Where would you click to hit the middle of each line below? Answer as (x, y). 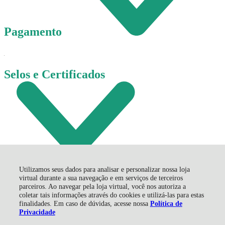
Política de (166, 203)
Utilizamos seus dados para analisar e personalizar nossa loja (104, 169)
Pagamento (34, 31)
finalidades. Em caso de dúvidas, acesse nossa (84, 203)
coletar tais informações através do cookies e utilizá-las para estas (111, 195)
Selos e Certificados (54, 74)
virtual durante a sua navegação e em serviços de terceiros (101, 178)
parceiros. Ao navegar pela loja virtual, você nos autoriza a (102, 186)
